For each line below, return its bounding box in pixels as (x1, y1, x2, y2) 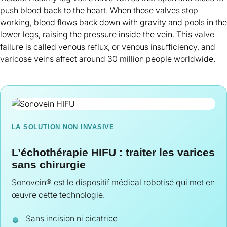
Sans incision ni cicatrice (26, 213, 118, 223)
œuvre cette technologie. (11, 189, 105, 200)
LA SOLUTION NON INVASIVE (11, 123, 115, 131)
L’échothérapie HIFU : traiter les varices (11, 146, 215, 158)
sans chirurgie (11, 158, 86, 170)
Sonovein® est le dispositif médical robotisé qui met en (11, 177, 215, 187)
